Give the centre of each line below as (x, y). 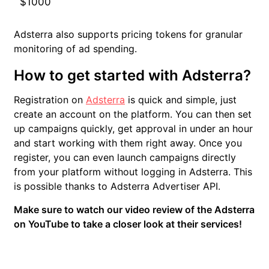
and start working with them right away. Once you (128, 143)
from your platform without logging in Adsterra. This (133, 172)
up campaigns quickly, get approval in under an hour (133, 129)
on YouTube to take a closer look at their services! (129, 224)
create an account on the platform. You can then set (133, 114)
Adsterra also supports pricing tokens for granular (128, 35)
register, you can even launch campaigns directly (125, 158)
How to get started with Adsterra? (132, 76)
